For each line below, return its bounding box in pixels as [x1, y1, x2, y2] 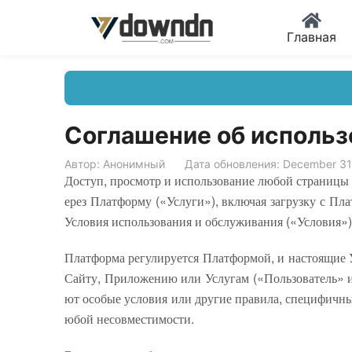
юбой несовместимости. [64, 310, 194, 328]
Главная [287, 28, 336, 45]
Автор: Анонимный [64, 157, 165, 170]
